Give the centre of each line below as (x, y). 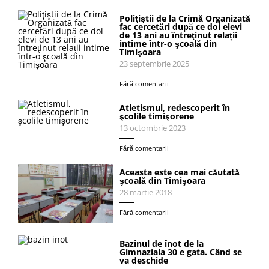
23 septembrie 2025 (155, 64)
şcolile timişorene (157, 116)
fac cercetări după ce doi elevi (181, 26)
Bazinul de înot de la (162, 244)
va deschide (144, 261)
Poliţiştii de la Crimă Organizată (185, 18)
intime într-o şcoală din (168, 43)
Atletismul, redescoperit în (175, 107)
